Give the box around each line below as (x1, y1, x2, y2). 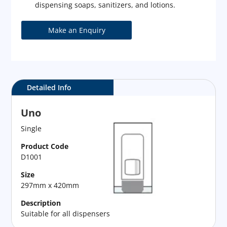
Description (21, 198, 61, 208)
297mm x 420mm (21, 180, 80, 190)
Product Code (21, 141, 69, 151)
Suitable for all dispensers (21, 208, 110, 218)
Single (21, 123, 42, 133)
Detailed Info (27, 82, 72, 92)
